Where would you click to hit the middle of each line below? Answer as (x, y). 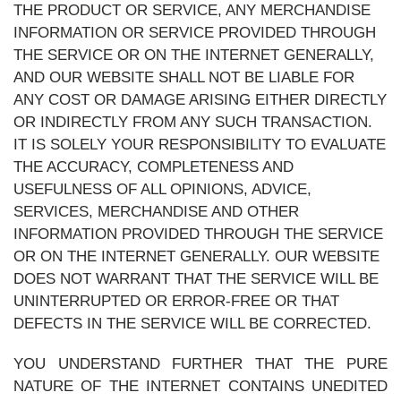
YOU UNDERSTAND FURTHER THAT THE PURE (200, 364)
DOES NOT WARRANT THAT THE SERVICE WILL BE (196, 279)
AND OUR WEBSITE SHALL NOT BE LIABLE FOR (184, 77)
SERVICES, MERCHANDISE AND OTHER (156, 212)
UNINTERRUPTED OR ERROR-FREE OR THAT (176, 301)
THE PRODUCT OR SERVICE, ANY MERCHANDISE (192, 10)
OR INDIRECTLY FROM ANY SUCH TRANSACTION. (193, 122)
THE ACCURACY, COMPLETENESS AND (154, 167)
